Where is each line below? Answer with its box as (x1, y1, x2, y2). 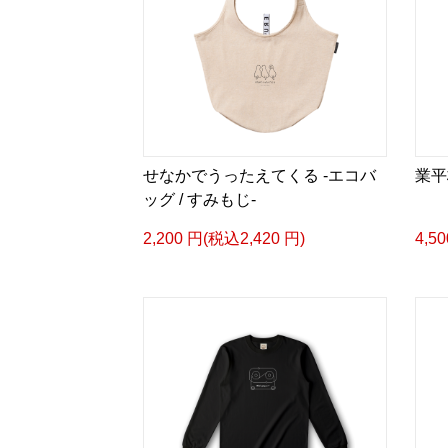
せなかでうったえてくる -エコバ (143, 167, 376, 184)
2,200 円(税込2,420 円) (143, 230, 305, 247)
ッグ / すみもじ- (143, 191, 256, 208)
